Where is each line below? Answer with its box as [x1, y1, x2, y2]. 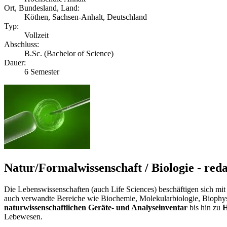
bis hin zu [187, 203, 222, 212]
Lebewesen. [4, 212, 43, 221]
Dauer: [4, 58, 26, 67]
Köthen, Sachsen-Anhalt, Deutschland [24, 12, 147, 21]
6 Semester [24, 67, 59, 76]
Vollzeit [24, 30, 49, 40]
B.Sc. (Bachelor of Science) [24, 49, 113, 58]
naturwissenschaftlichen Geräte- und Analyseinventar [4, 203, 187, 212]
